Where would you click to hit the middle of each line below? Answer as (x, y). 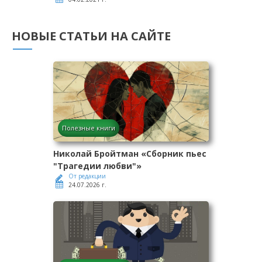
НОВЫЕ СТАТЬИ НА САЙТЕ (91, 36)
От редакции (87, 176)
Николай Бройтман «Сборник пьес (130, 154)
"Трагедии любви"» (97, 166)
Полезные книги (89, 128)
